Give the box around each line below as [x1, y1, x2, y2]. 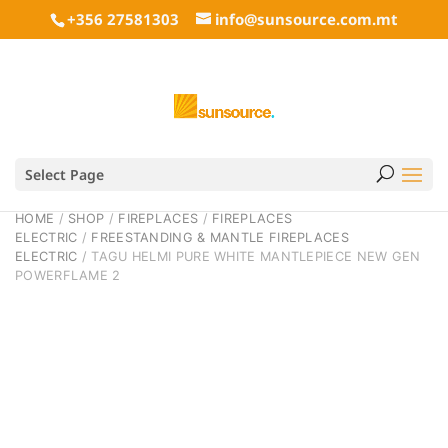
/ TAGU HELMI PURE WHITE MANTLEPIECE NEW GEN [77, 249, 421, 264]
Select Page [25, 165, 104, 184]
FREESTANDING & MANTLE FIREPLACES [91, 230, 349, 245]
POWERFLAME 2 [15, 268, 121, 283]
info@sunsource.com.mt [215, 9, 398, 30]
